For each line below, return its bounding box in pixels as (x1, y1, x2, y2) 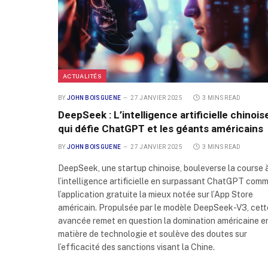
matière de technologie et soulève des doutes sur (58, 229, 247, 239)
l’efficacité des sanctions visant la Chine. (58, 242, 215, 252)
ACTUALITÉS (63, 72, 102, 80)
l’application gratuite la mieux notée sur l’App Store (58, 190, 253, 200)
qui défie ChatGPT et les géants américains (58, 123, 263, 135)
